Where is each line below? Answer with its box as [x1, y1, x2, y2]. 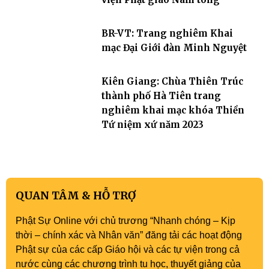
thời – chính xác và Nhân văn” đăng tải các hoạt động [16, 230, 242, 240]
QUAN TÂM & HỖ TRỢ [16, 189, 136, 202]
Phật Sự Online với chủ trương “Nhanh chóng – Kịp [16, 216, 235, 226]
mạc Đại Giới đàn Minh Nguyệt [101, 42, 247, 53]
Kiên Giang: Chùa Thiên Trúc [101, 76, 243, 87]
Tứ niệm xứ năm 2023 [101, 119, 204, 130]
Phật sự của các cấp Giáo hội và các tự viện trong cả [16, 244, 240, 255]
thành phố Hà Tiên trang [101, 90, 221, 101]
